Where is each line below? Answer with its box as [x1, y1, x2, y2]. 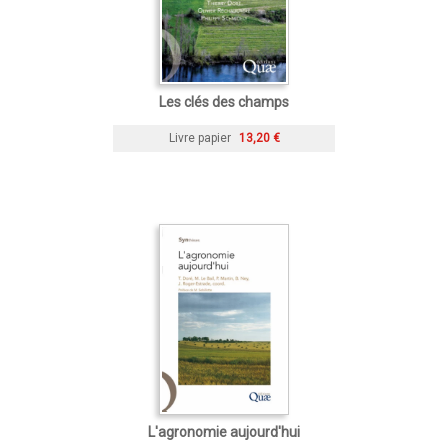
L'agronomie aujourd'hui [148, 423, 300, 440]
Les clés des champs [159, 93, 289, 110]
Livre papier [168, 130, 231, 145]
